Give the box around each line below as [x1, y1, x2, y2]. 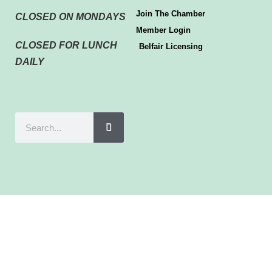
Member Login [136, 25, 191, 35]
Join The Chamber [136, 9, 205, 19]
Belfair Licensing [139, 42, 203, 52]
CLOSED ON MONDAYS [15, 12, 126, 22]
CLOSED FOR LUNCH [15, 40, 117, 51]
